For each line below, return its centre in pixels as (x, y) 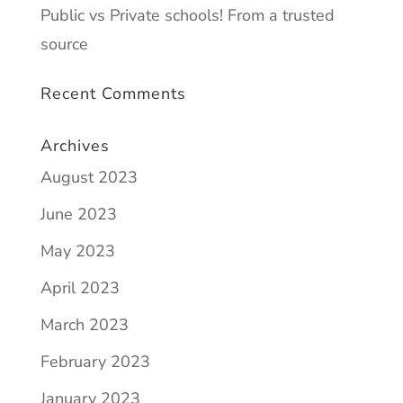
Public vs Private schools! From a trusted (187, 15)
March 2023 (84, 325)
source (64, 44)
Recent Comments (113, 94)
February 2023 (95, 362)
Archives (75, 146)
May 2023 (77, 251)
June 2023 (78, 214)
